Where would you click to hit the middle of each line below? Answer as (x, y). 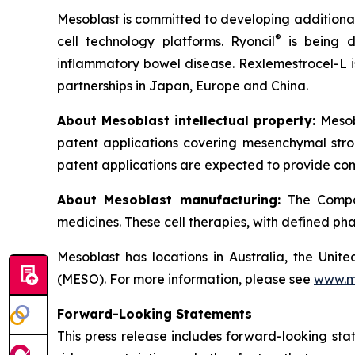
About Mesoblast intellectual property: (189, 120)
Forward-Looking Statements (155, 313)
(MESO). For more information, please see (185, 279)
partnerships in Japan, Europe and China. (183, 85)
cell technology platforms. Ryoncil (166, 41)
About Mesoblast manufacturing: (172, 199)
